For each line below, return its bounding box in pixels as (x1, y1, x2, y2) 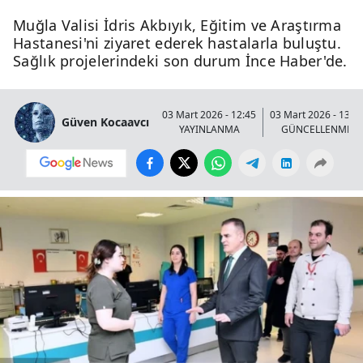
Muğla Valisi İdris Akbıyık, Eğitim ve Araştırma (13, 15, 342, 35)
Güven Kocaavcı (62, 114, 149, 130)
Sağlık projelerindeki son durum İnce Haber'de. (13, 50, 348, 70)
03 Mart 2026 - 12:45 (162, 107, 256, 122)
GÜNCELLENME (281, 122, 352, 136)
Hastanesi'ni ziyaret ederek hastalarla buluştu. (13, 32, 342, 53)
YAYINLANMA (178, 122, 240, 136)
